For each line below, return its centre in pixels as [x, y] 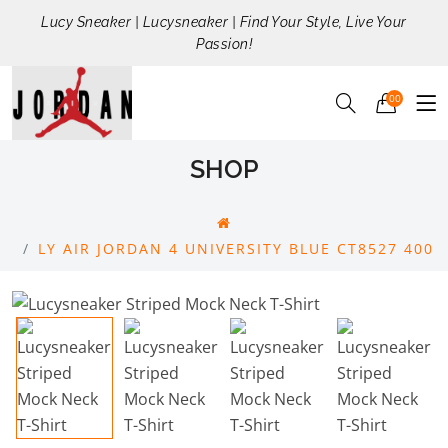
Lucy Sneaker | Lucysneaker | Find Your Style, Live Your [224, 22]
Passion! [224, 44]
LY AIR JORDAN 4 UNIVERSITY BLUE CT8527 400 [235, 249]
